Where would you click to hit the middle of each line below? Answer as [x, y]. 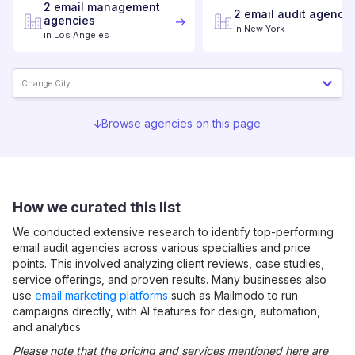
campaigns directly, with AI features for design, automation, [166, 311]
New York [264, 28]
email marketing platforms [101, 295]
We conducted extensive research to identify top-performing [173, 232]
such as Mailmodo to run [233, 295]
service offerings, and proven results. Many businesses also [170, 279]
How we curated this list [97, 207]
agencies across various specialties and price [189, 248]
